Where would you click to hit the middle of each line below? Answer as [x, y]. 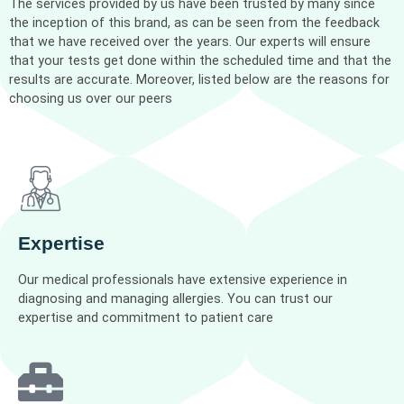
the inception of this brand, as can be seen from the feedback [194, 23]
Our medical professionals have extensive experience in [183, 280]
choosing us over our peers [91, 99]
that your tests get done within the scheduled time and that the [200, 61]
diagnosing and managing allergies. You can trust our [175, 299]
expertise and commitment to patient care [146, 318]
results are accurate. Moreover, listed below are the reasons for [199, 80]
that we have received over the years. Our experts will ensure [190, 42]
